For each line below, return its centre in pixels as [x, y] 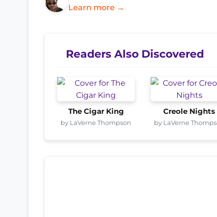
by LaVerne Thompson [96, 122]
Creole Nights [189, 111]
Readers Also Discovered [135, 54]
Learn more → [96, 7]
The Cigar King [96, 111]
